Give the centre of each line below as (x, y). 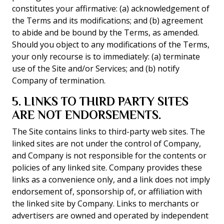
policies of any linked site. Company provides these (107, 167)
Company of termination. (59, 80)
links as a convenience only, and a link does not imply (111, 179)
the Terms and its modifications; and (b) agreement (107, 20)
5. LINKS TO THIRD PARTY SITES (100, 101)
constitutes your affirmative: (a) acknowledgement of (111, 8)
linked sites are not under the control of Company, (106, 143)
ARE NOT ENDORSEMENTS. (86, 115)
